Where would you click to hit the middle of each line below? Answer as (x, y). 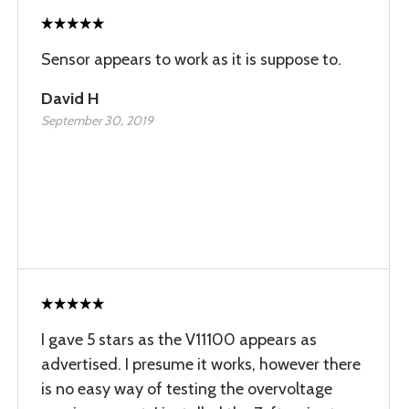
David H (70, 99)
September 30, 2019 (97, 121)
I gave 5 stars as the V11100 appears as (179, 340)
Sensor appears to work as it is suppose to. (191, 59)
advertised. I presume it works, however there (201, 364)
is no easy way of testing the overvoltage (187, 389)
